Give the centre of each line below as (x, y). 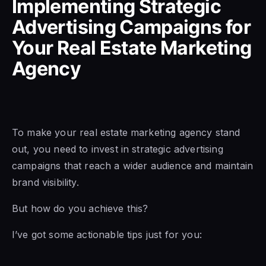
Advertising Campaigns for (131, 27)
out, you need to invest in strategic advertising (118, 149)
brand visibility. (45, 182)
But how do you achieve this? (80, 208)
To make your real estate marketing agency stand (126, 132)
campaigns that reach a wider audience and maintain (133, 165)
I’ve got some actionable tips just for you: (107, 234)
